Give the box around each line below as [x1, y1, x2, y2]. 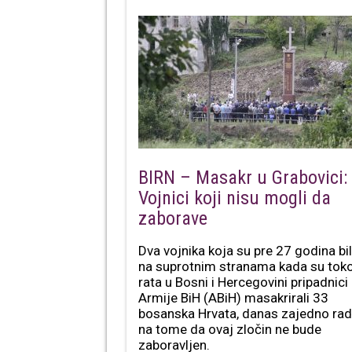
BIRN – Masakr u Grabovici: [138, 166, 347, 189]
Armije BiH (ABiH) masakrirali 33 [138, 289, 328, 306]
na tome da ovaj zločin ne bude [138, 321, 321, 337]
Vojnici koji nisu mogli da [138, 186, 331, 209]
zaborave [138, 207, 207, 229]
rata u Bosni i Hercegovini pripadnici [138, 273, 348, 290]
